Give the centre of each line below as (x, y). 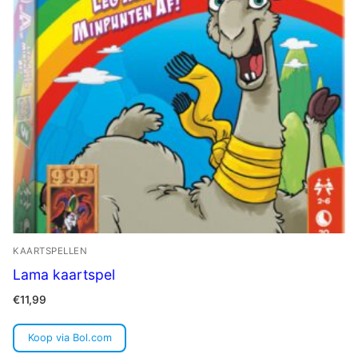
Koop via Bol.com (70, 338)
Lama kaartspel (64, 274)
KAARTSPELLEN (50, 251)
